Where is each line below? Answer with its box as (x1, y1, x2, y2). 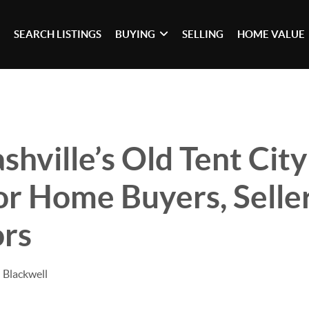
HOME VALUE (237, 28, 306, 40)
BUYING (115, 28, 156, 40)
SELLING (182, 28, 224, 40)
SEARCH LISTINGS (14, 28, 102, 40)
